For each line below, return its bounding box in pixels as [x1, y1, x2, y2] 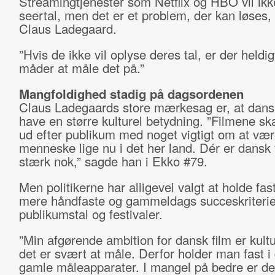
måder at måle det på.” [18, 59, 144, 77]
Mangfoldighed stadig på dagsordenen [18, 85, 244, 103]
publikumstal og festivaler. [18, 205, 163, 223]
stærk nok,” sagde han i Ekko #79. [18, 152, 207, 170]
